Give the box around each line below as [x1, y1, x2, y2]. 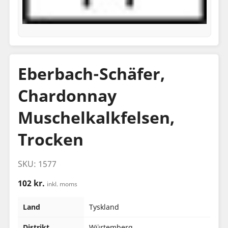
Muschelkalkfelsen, [17, 106, 175, 128]
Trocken [17, 128, 83, 150]
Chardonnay [17, 84, 117, 106]
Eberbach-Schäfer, [17, 63, 165, 84]
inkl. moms [46, 180, 77, 188]
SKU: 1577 [17, 158, 56, 169]
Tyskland [89, 202, 119, 212]
